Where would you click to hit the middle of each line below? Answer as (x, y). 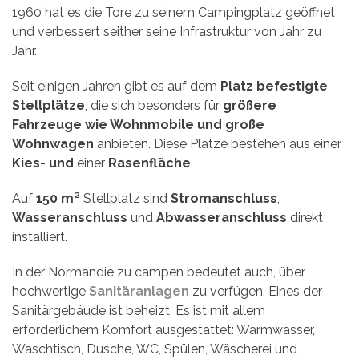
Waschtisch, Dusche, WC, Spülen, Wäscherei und (155, 349)
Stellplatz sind (125, 199)
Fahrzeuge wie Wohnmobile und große (138, 125)
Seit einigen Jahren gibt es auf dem (116, 87)
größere (250, 106)
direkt (305, 218)
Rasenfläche (149, 163)
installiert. (40, 237)
